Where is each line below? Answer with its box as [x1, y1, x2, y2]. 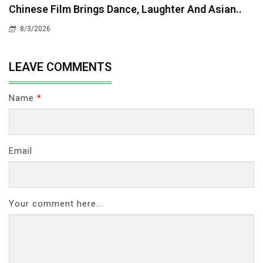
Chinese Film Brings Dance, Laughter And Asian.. [9, 2, 242, 15]
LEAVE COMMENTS [9, 59, 112, 74]
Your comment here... [9, 198, 103, 209]
